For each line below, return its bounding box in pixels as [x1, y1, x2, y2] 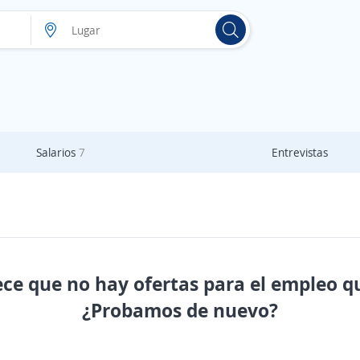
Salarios [35, 145, 79, 160]
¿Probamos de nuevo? [82, 297, 278, 323]
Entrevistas [271, 145, 328, 160]
